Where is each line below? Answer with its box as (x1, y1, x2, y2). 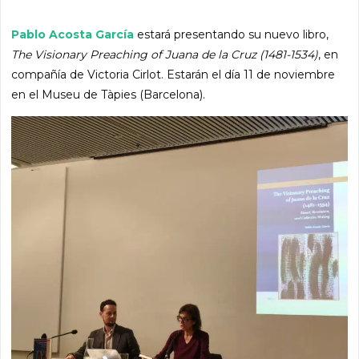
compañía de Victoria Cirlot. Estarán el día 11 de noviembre (11, 67, 336, 83)
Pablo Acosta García (11, 27, 138, 42)
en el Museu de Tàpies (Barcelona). (11, 87, 206, 103)
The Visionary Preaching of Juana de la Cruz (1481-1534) (11, 47, 319, 63)
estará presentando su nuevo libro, (137, 27, 329, 42)
